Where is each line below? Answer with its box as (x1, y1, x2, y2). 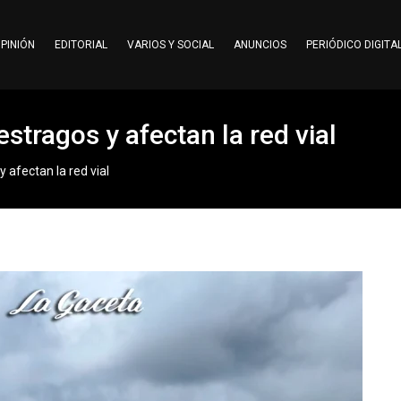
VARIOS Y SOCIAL (126, 38, 214, 51)
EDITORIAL (54, 38, 107, 51)
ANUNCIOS (233, 38, 286, 51)
